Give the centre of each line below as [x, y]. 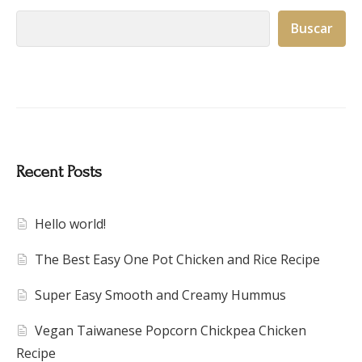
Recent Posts [59, 172]
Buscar [312, 29]
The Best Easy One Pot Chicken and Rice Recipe [178, 260]
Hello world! [71, 224]
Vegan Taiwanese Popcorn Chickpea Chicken [171, 331]
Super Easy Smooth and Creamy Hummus [161, 295]
